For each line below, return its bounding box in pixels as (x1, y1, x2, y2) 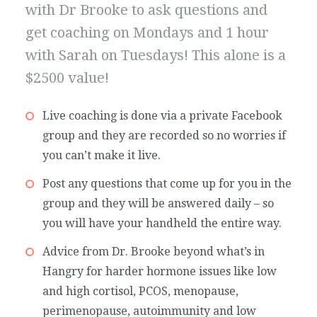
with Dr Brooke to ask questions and (25, 1, 267, 19)
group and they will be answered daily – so (42, 197, 274, 211)
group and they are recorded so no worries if (42, 129, 286, 143)
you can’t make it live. (42, 149, 161, 163)
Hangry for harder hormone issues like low (42, 265, 277, 279)
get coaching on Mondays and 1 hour (25, 24, 269, 42)
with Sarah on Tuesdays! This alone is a (25, 47, 286, 64)
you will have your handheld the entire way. (42, 217, 282, 231)
